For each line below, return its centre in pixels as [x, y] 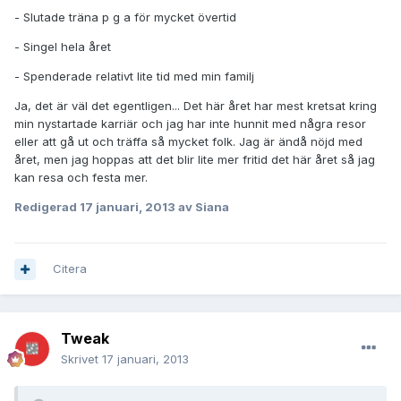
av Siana [202, 207]
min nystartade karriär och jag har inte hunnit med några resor [190, 124]
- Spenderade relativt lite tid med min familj [134, 77]
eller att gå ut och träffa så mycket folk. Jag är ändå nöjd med [188, 142]
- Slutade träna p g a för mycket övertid [125, 17]
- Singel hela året [63, 47]
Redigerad [47, 207]
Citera [70, 269]
